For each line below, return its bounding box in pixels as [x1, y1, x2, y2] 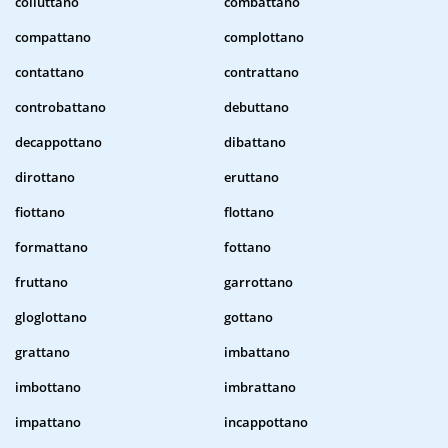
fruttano [15, 273, 68, 292]
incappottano [224, 413, 308, 432]
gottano [224, 308, 273, 327]
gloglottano [15, 308, 87, 327]
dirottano [15, 168, 75, 187]
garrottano [224, 273, 293, 292]
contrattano [224, 63, 299, 82]
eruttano [224, 168, 279, 187]
